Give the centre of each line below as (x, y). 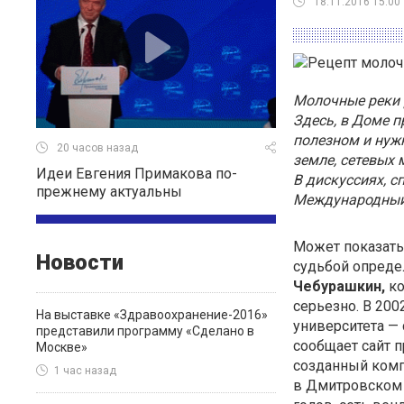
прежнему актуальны (109, 192)
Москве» (62, 347)
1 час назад (85, 371)
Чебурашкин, (339, 286)
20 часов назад (97, 148)
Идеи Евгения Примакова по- (137, 174)
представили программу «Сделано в (145, 331)
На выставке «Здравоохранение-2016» (152, 315)
